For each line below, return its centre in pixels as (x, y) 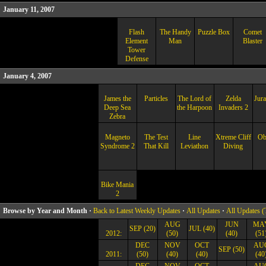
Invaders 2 (233, 107)
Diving (233, 146)
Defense (137, 59)
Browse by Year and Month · (48, 211)
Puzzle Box (214, 32)
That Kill (156, 146)
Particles (156, 99)
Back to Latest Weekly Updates (137, 211)
